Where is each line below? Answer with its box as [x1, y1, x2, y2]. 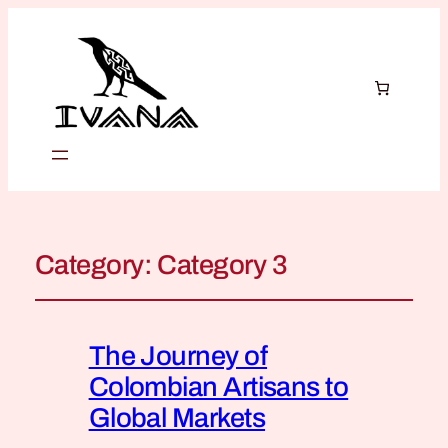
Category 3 [157, 249, 287, 280]
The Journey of [88, 340, 268, 371]
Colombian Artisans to [88, 371, 349, 402]
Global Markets [88, 402, 266, 433]
